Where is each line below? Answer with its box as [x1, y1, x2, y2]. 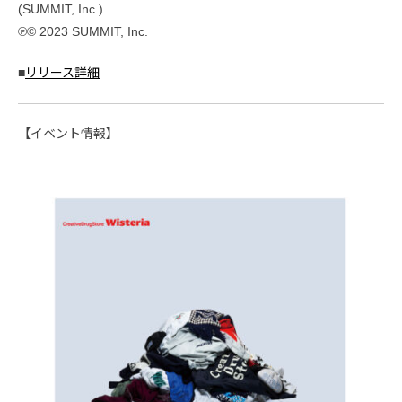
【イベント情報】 [18, 127, 118, 142]
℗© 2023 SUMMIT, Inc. [18, 24, 148, 39]
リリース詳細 [25, 66, 100, 81]
